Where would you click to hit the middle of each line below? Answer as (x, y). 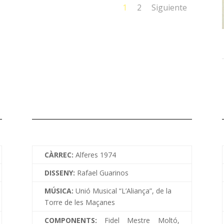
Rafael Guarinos (102, 172)
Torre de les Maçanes (79, 202)
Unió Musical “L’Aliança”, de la (123, 190)
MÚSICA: (60, 190)
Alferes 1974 (95, 154)
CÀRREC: (60, 154)
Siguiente (169, 8)
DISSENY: (60, 172)
